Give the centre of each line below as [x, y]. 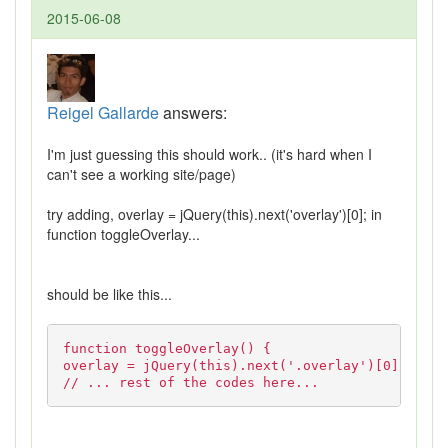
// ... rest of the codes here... [191, 383]
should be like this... [109, 294]
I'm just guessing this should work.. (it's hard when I [209, 154]
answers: [193, 113]
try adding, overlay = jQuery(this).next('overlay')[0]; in [214, 214]
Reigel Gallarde [103, 113]
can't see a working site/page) [141, 174]
